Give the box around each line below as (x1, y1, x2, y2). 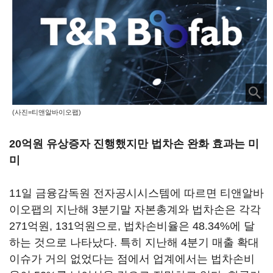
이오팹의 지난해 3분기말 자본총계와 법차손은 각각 (9, 204, 261, 216)
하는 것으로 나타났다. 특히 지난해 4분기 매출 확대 (9, 236, 259, 249)
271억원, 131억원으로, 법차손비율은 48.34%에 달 (9, 220, 255, 232)
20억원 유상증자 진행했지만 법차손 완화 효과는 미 (9, 138, 259, 150)
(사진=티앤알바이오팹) (12, 108, 81, 116)
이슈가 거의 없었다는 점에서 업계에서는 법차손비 (9, 253, 255, 265)
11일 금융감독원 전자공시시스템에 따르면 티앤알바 (9, 187, 264, 199)
